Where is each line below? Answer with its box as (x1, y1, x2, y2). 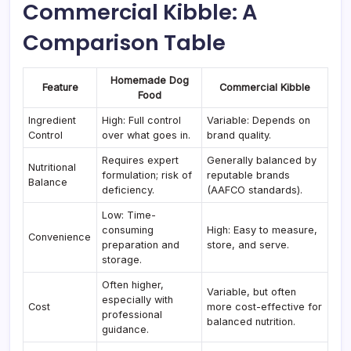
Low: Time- (102, 209, 157, 221)
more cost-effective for (207, 301, 323, 313)
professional (102, 309, 163, 320)
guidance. (102, 324, 150, 335)
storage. (102, 254, 143, 266)
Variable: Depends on (207, 114, 311, 126)
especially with (102, 294, 174, 306)
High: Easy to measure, (207, 224, 318, 236)
